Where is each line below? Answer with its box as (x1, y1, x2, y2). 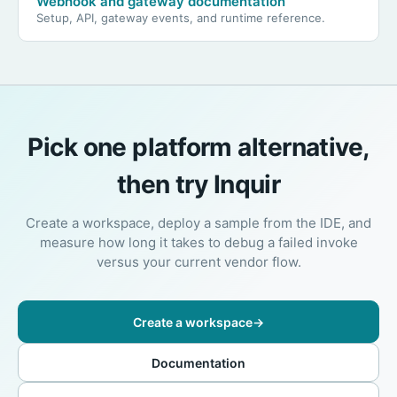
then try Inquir (116, 169, 281, 200)
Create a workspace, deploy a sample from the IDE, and (26, 214, 371, 232)
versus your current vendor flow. (96, 253, 301, 271)
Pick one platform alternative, (27, 132, 370, 163)
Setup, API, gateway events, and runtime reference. (36, 11, 325, 26)
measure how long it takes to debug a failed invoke (39, 234, 358, 252)
